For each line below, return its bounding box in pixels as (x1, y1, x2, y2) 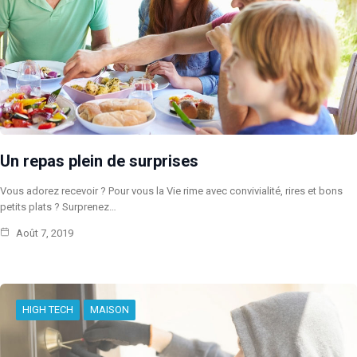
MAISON (90, 304, 129, 316)
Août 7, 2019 (14, 227, 73, 240)
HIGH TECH (22, 304, 73, 316)
